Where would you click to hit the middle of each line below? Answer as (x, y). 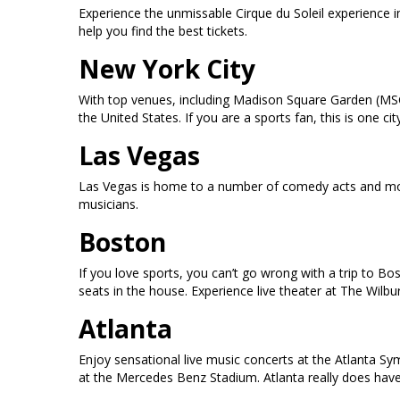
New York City (167, 68)
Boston (122, 242)
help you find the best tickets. (163, 30)
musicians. (108, 204)
